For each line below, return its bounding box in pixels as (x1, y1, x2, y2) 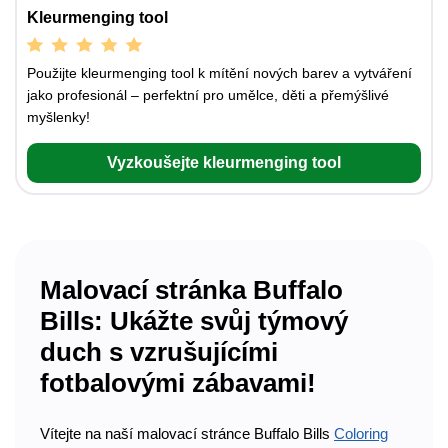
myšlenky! (27, 109, 90, 126)
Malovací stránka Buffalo (40, 275, 343, 306)
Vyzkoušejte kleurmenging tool (107, 154, 341, 172)
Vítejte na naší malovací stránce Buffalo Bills (40, 424, 334, 442)
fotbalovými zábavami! (40, 368, 316, 399)
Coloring (334, 424, 388, 442)
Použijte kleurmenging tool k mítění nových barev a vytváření (27, 65, 412, 82)
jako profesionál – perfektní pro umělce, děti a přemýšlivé (27, 87, 389, 104)
